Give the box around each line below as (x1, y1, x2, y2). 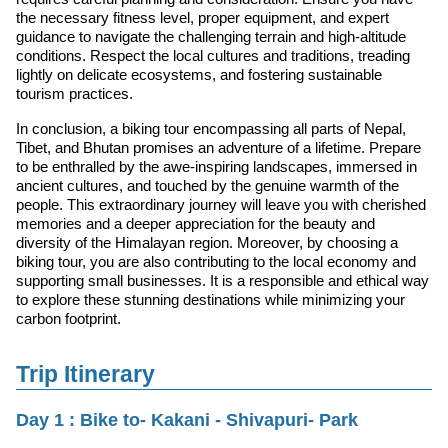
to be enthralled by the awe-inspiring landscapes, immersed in (16, 157, 417, 175)
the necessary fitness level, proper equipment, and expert (16, 8, 389, 26)
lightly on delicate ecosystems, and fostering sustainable (16, 65, 382, 83)
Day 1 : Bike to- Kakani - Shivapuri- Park (16, 409, 358, 430)
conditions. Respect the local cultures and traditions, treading (16, 46, 410, 64)
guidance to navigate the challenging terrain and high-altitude (16, 27, 406, 45)
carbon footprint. (16, 309, 121, 327)
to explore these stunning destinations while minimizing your (16, 290, 405, 308)
